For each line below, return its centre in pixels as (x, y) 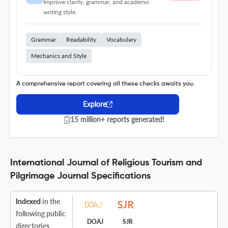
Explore (95, 104)
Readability (81, 40)
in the (50, 202)
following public (41, 214)
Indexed (28, 202)
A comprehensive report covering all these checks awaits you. (105, 84)
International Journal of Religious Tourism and (106, 163)
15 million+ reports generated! (117, 120)
